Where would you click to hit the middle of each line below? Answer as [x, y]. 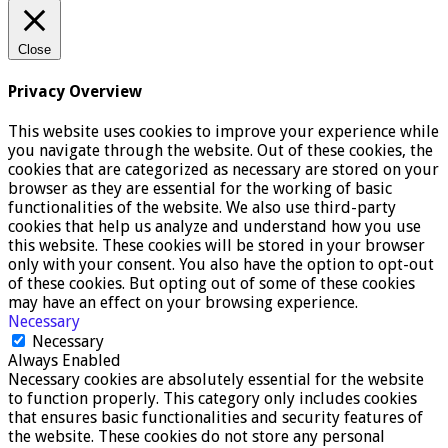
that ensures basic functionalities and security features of [215, 417]
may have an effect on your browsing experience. [183, 302]
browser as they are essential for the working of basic [200, 188]
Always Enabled [64, 360]
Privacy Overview [75, 91]
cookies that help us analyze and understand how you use [214, 226]
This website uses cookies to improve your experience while [223, 131]
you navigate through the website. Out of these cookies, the [220, 150]
